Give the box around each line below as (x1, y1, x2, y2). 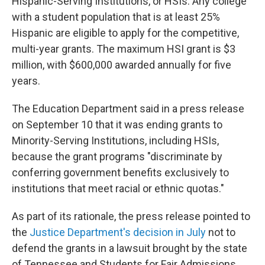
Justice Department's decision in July (30, 226, 206, 238)
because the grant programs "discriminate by (12, 150, 222, 163)
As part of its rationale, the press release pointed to (12, 210, 250, 222)
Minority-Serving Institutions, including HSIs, (12, 134, 219, 147)
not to (206, 226, 235, 238)
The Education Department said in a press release (12, 102, 244, 115)
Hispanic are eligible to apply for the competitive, (12, 27, 239, 39)
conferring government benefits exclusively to (12, 166, 229, 179)
